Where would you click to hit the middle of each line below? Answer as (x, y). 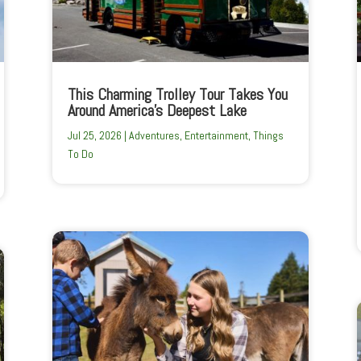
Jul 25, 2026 (94, 135)
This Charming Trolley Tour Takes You (177, 94)
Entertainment (216, 135)
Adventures (154, 135)
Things (268, 135)
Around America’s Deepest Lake (157, 110)
